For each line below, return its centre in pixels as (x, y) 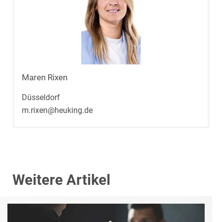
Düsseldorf (41, 98)
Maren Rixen (45, 78)
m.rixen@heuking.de (57, 111)
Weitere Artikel (61, 180)
